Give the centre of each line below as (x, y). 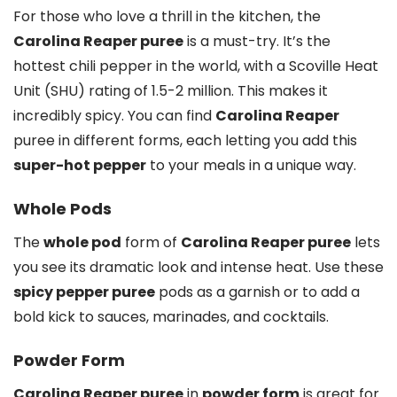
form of (151, 242)
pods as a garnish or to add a (257, 292)
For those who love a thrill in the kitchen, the (167, 16)
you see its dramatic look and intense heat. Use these (198, 267)
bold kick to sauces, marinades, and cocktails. (171, 316)
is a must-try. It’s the (257, 41)
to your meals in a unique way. (251, 165)
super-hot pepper (80, 165)
